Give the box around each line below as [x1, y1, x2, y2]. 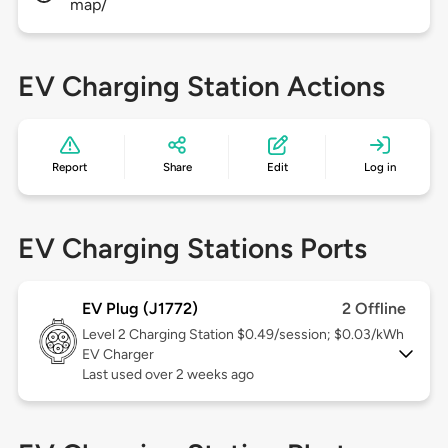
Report [52, 160, 88, 175]
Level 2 [81, 326, 129, 344]
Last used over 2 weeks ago [81, 366, 254, 384]
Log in [363, 160, 396, 175]
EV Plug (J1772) [81, 299, 198, 319]
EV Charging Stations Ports [17, 231, 367, 266]
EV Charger [81, 346, 154, 364]
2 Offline [342, 299, 407, 319]
